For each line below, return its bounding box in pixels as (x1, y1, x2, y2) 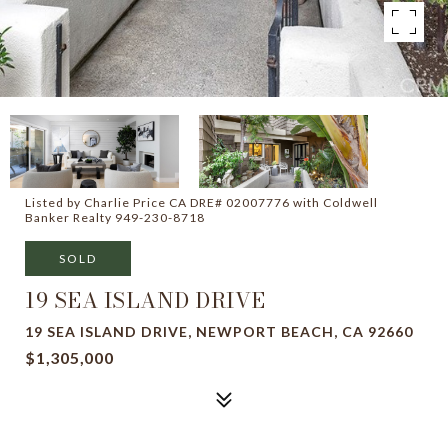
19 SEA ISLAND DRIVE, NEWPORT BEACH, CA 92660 (25, 323, 413, 340)
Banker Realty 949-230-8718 (25, 210, 205, 225)
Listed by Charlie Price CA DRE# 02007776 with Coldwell (25, 195, 378, 210)
